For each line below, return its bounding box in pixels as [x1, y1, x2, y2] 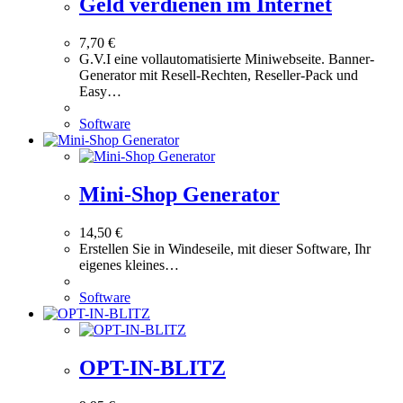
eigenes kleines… [79, 256, 179, 273]
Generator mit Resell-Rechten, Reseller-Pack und [79, 67, 358, 83]
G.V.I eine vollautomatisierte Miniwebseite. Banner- [79, 50, 374, 67]
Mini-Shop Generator [79, 182, 280, 206]
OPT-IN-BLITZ [79, 355, 226, 380]
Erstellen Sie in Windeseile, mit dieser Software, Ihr [79, 240, 371, 256]
